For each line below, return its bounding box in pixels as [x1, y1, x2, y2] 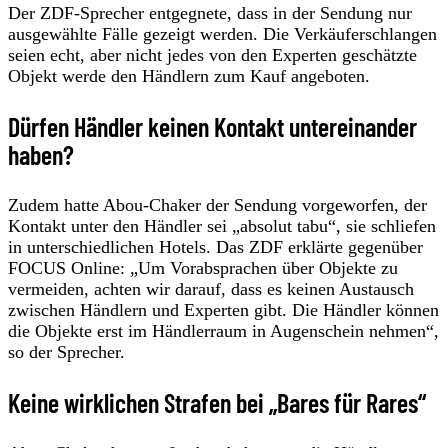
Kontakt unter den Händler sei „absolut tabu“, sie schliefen [8, 216, 436, 237]
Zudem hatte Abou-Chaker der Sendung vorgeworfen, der [8, 195, 427, 216]
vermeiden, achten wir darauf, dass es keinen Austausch [8, 279, 414, 300]
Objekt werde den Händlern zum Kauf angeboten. [8, 65, 370, 86]
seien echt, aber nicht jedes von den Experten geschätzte [8, 44, 417, 65]
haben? [8, 139, 74, 170]
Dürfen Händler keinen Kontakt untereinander [8, 111, 417, 142]
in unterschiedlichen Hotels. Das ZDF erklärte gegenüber [8, 237, 423, 258]
